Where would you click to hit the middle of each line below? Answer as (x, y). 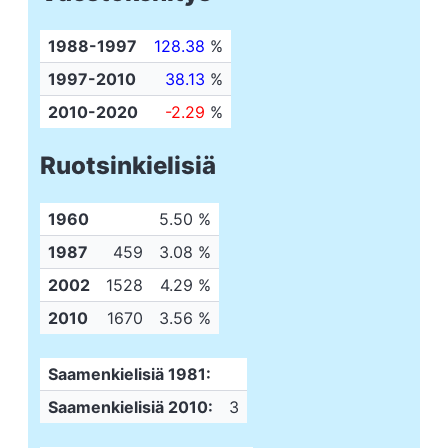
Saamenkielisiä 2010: (130, 407)
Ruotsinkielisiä (128, 165)
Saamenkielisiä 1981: (129, 374)
